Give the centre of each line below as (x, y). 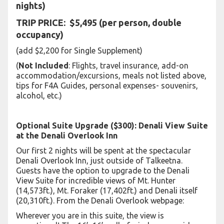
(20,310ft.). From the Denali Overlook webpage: (100, 200)
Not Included (43, 65)
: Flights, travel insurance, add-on (128, 65)
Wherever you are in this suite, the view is (90, 215)
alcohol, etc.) (39, 95)
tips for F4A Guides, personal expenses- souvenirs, (107, 85)
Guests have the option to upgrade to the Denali (103, 170)
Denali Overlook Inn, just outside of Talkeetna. (99, 160)
